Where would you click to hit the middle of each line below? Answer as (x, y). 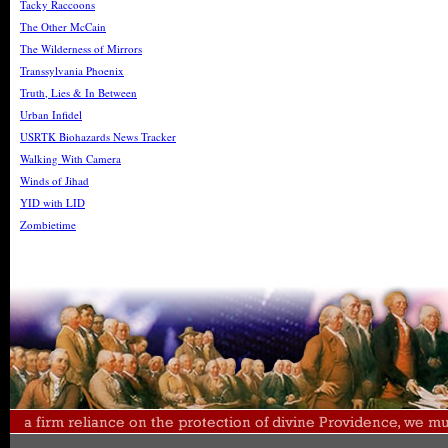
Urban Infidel (51, 114)
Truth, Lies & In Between (78, 92)
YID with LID (52, 202)
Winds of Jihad (54, 180)
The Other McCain (63, 26)
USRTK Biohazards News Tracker (98, 136)
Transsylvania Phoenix (72, 70)
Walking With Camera (70, 158)
